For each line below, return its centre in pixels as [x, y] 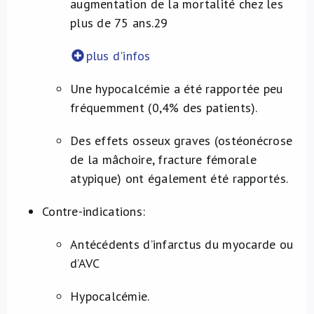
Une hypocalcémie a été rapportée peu [177, 89]
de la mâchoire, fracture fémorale [163, 159]
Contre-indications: [94, 211]
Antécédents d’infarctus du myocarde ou [182, 244]
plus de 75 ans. [112, 23]
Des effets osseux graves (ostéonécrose [182, 141]
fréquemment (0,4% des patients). [164, 108]
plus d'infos [118, 56]
